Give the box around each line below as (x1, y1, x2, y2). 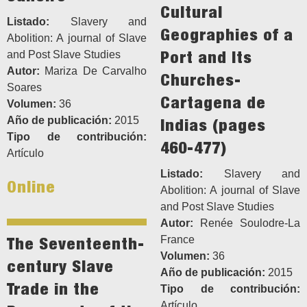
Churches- (160, 70, 241, 90)
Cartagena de (160, 93, 266, 112)
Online (7, 177, 56, 197)
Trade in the (7, 279, 99, 299)
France (160, 234, 195, 246)
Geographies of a (160, 25, 293, 45)
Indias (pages (160, 115, 266, 135)
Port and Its (160, 47, 252, 67)
